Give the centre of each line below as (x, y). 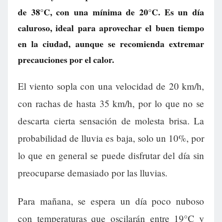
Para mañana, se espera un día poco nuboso (111, 201)
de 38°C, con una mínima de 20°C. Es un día (111, 12)
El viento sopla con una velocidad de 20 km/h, (111, 86)
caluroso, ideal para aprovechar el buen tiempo (111, 28)
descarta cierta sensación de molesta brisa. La (111, 121)
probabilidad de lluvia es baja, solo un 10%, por (111, 138)
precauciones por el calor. (66, 59)
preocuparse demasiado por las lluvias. (93, 173)
